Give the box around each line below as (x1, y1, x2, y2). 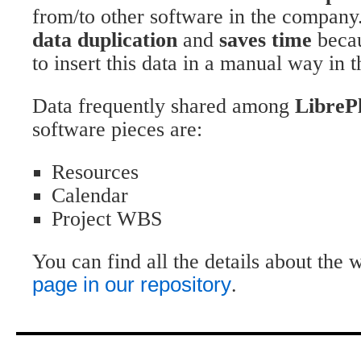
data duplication (32, 27, 177, 52)
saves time (219, 27, 312, 52)
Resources (52, 160, 139, 184)
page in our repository (32, 272, 231, 296)
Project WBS (52, 206, 162, 230)
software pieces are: (32, 117, 202, 141)
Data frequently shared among (32, 93, 295, 118)
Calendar (52, 183, 128, 207)
